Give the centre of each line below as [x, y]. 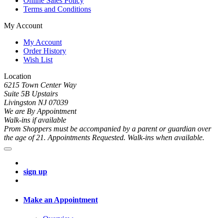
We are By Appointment [40, 111]
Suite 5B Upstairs [31, 94]
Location [18, 76]
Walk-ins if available [35, 120]
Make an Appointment [61, 200]
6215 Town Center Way [40, 85]
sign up [35, 172]
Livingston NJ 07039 [36, 103]
